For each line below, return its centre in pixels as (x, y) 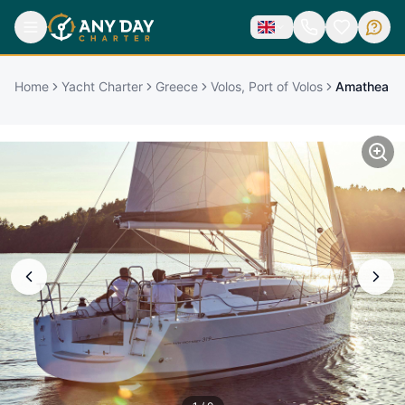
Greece (177, 86)
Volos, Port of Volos (267, 86)
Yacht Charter (102, 86)
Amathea (362, 86)
